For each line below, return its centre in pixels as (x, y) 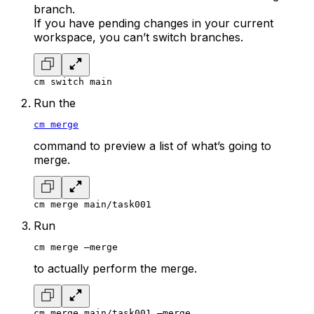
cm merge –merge (76, 247)
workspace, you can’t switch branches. (138, 37)
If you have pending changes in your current (153, 23)
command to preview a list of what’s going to (152, 145)
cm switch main (73, 81)
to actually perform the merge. (115, 268)
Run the (55, 103)
